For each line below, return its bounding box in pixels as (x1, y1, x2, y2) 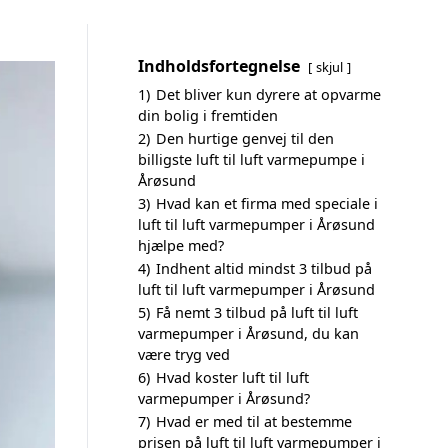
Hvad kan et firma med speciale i (156, 194, 378, 213)
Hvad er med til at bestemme (156, 412, 352, 431)
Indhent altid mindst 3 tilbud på (156, 259, 372, 278)
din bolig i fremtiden (138, 106, 278, 125)
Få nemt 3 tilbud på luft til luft (156, 303, 358, 322)
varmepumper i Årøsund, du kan (138, 324, 359, 343)
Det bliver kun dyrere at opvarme (156, 85, 381, 104)
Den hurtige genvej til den (156, 129, 334, 148)
